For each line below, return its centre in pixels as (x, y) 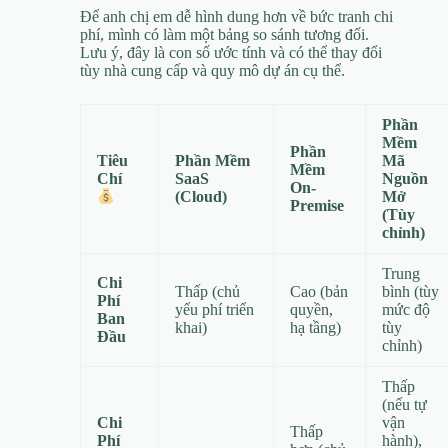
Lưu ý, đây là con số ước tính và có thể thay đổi (231, 52)
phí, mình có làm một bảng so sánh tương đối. (224, 34)
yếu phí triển (214, 309)
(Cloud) (201, 196)
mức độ (406, 309)
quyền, (311, 309)
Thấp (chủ (207, 291)
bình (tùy (410, 291)
